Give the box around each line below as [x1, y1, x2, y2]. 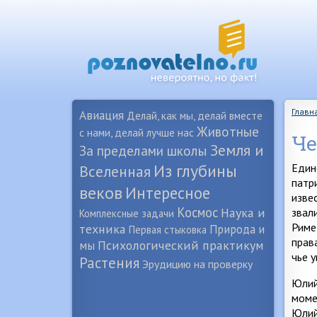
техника [79, 221, 126, 237]
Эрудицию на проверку [142, 257, 253, 271]
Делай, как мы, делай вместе [127, 108, 263, 122]
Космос [177, 204, 218, 221]
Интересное [125, 183, 210, 203]
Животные [197, 123, 259, 140]
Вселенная [79, 161, 151, 181]
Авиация [79, 107, 124, 123]
